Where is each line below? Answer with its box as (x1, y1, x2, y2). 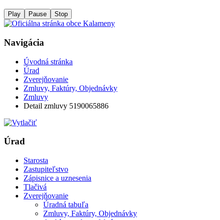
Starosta (24, 156, 48, 165)
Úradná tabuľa (43, 200, 88, 209)
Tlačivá (24, 183, 47, 192)
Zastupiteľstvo (24, 165, 68, 174)
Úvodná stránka (24, 57, 73, 66)
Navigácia (4, 37, 44, 48)
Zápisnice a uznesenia (24, 174, 91, 183)
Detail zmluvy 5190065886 (24, 101, 109, 110)
